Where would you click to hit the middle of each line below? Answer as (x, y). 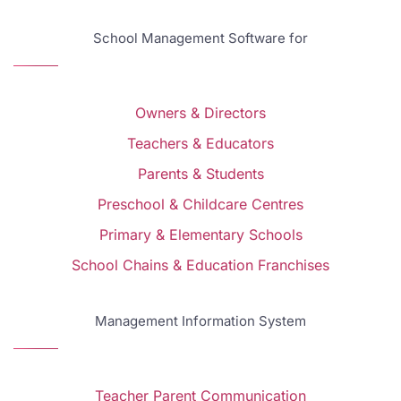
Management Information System (200, 321)
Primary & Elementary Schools (200, 235)
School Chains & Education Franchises (200, 265)
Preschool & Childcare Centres (200, 205)
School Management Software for (200, 38)
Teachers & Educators (200, 144)
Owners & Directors (200, 113)
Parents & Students (200, 174)
